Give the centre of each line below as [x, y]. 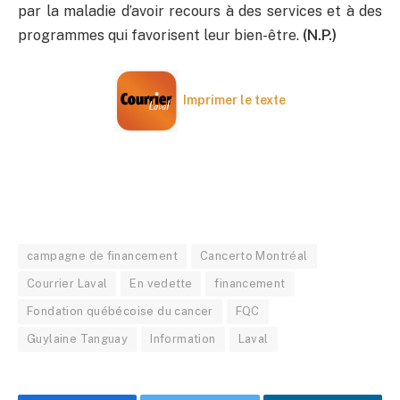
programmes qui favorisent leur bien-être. [160, 36]
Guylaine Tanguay [78, 339]
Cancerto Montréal [254, 256]
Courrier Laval [67, 284]
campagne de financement [102, 256]
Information [183, 339]
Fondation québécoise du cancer [120, 312]
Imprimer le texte [234, 100]
